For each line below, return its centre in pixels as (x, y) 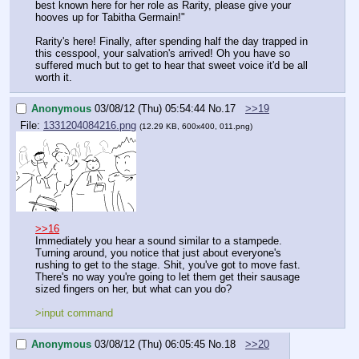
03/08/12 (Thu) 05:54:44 (150, 108)
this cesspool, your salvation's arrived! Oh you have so (163, 54)
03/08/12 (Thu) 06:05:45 (150, 344)
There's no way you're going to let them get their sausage (167, 277)
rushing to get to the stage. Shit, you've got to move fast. (168, 265)
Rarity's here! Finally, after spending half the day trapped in (171, 42)
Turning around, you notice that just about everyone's (158, 253)
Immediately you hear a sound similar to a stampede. (159, 241)
